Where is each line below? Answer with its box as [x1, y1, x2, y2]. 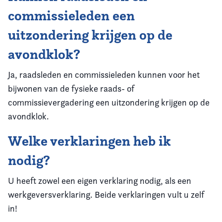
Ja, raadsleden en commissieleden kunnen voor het [8, 69, 200, 80]
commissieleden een [8, 6, 135, 24]
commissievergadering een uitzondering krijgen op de [8, 97, 210, 108]
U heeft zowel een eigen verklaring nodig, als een [8, 175, 191, 186]
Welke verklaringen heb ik [8, 132, 171, 150]
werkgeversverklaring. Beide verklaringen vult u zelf [8, 189, 204, 200]
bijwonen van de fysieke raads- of [8, 83, 134, 94]
